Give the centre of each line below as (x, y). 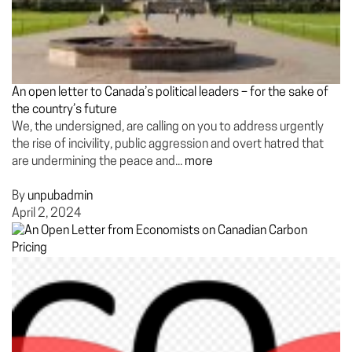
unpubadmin (60, 196)
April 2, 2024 (47, 214)
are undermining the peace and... (98, 162)
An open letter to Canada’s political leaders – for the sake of (170, 93)
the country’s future (64, 110)
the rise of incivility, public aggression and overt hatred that (168, 145)
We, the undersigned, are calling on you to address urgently (168, 127)
